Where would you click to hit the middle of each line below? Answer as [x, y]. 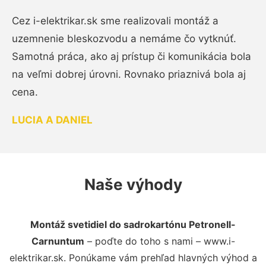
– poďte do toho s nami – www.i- [159, 241]
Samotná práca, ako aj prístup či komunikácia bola [132, 56]
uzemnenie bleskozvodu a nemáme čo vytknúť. [124, 38]
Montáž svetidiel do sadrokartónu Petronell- [133, 224]
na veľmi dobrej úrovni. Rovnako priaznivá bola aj [129, 74]
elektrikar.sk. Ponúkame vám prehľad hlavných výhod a [133, 257]
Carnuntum [58, 241]
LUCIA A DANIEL [52, 120]
